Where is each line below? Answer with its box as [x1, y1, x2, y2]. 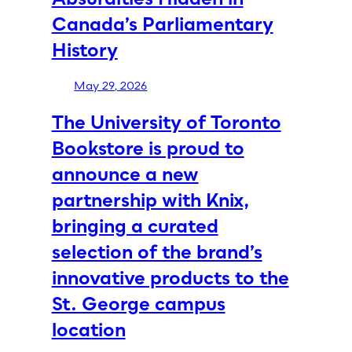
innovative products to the [51, 266, 289, 288]
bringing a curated [51, 214, 218, 236]
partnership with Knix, [51, 188, 248, 211]
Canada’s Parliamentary [51, 13, 273, 35]
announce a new [51, 162, 199, 185]
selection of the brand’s [51, 240, 262, 262]
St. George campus [51, 291, 225, 314]
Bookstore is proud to [51, 136, 244, 159]
